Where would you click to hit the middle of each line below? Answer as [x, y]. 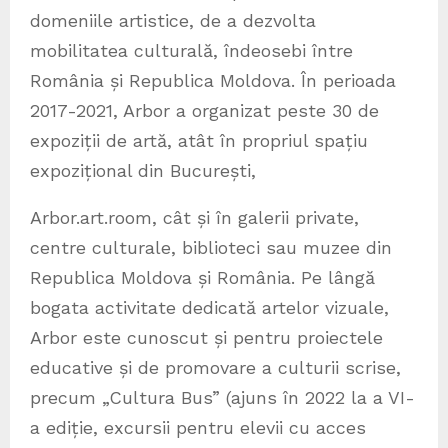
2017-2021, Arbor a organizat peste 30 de [204, 110]
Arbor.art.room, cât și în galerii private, [194, 217]
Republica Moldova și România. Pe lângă [202, 277]
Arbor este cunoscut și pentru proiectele [206, 337]
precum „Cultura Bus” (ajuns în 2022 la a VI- [222, 397]
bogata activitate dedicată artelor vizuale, [209, 307]
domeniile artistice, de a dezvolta [173, 20]
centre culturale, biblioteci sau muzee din [211, 247]
